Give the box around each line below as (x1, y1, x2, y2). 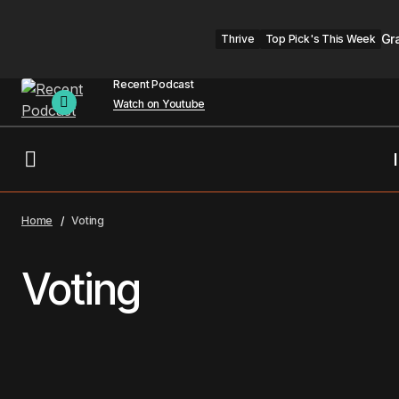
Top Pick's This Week (265, 32, 376, 45)
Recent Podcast (113, 77, 194, 91)
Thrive (221, 32, 255, 45)
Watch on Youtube (113, 97, 206, 110)
